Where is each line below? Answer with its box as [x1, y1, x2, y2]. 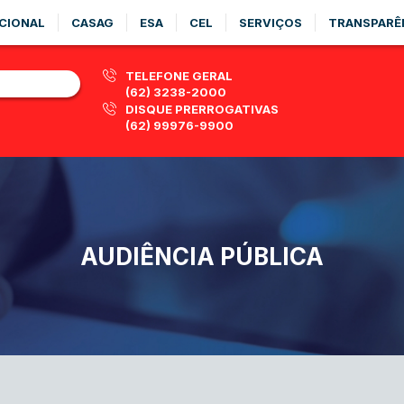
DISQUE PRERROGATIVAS [125, 102, 279, 116]
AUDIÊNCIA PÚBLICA [80, 242, 324, 271]
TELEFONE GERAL [125, 69, 233, 83]
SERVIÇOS [239, 15, 302, 30]
